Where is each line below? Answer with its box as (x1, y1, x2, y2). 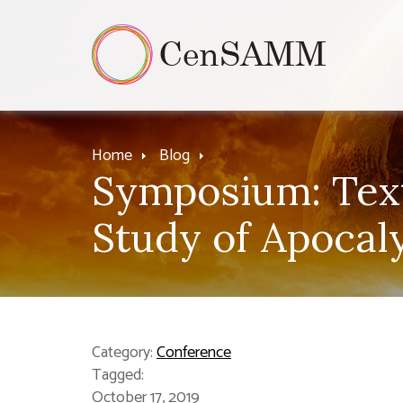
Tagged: (92, 362, 144, 389)
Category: (92, 339, 157, 366)
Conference (157, 339, 231, 366)
